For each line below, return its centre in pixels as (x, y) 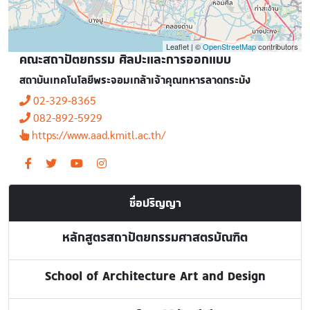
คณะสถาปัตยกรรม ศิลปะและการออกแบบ (125, 60)
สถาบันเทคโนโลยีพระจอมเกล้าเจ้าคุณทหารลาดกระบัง (135, 80)
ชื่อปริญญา (155, 203)
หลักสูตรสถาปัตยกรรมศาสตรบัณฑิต (155, 237)
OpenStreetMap (229, 46)
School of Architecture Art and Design (155, 276)
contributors (277, 46)
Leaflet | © (184, 46)
